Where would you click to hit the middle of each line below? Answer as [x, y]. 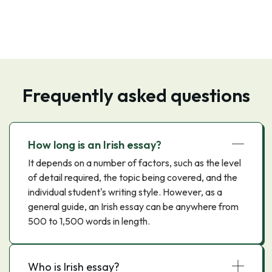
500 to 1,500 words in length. [89, 221]
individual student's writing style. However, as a [125, 192]
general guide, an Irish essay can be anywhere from [133, 206]
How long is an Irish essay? [95, 145]
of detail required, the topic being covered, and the [133, 177]
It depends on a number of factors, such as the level [134, 163]
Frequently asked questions [136, 95]
